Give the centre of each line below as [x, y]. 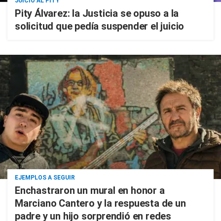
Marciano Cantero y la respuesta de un [100, 203]
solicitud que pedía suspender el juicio [100, 26]
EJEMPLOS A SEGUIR [45, 178]
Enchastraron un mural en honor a [90, 190]
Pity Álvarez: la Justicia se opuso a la [97, 13]
